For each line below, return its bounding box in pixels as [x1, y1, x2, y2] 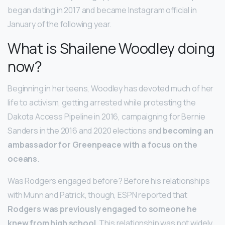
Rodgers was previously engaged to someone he [8, 203, 197, 214]
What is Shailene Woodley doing [8, 38, 215, 58]
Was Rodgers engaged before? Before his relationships [8, 175, 210, 186]
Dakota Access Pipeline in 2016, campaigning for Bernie [8, 110, 205, 122]
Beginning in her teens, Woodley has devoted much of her [8, 82, 214, 94]
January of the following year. [8, 18, 112, 30]
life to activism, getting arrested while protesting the [8, 96, 196, 108]
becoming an [163, 125, 213, 136]
